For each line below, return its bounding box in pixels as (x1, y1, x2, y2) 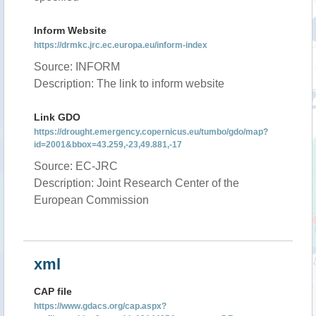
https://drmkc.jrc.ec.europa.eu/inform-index (34, 40, 207, 50)
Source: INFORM (34, 61, 120, 73)
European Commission (34, 194, 149, 206)
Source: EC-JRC (34, 160, 118, 172)
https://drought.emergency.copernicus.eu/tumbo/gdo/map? (34, 127, 268, 137)
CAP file (34, 286, 72, 297)
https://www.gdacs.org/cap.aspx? (34, 301, 166, 311)
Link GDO (34, 111, 80, 123)
